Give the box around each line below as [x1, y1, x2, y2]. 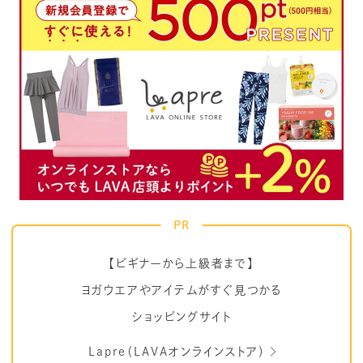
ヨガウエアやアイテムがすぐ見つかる [81, 284, 282, 296]
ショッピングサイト [131, 310, 232, 322]
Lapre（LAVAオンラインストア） [88, 345, 266, 357]
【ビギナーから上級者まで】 [109, 257, 254, 269]
